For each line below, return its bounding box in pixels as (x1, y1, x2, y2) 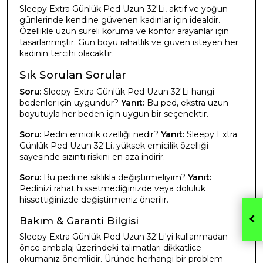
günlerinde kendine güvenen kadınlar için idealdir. (19, 14, 220, 25)
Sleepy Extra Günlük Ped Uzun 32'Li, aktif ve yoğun (19, 3, 228, 14)
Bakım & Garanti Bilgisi (19, 214, 139, 227)
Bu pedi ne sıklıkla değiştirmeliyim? (41, 171, 188, 183)
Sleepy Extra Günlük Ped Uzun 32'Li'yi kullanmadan (19, 231, 228, 242)
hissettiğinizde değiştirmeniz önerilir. (19, 194, 168, 205)
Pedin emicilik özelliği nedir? (41, 129, 161, 140)
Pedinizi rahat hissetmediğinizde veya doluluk (19, 183, 205, 194)
